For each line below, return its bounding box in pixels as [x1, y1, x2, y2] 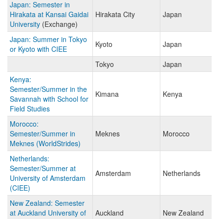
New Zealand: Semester [10, 198, 85, 208]
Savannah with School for [10, 94, 88, 104]
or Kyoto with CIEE [10, 44, 67, 54]
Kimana [95, 89, 119, 99]
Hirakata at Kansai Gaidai [10, 9, 88, 20]
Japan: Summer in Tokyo [10, 34, 87, 44]
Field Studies [10, 104, 50, 114]
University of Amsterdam [10, 173, 86, 183]
